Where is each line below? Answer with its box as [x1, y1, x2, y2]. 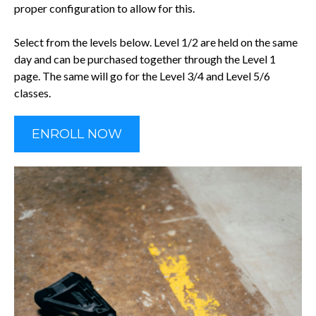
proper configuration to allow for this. [14, 1, 195, 15]
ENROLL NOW [32, 126, 122, 142]
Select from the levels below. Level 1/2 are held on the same [14, 35, 298, 49]
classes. [14, 86, 51, 99]
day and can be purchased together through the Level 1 [14, 52, 276, 66]
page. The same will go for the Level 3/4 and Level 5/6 [14, 69, 270, 83]
